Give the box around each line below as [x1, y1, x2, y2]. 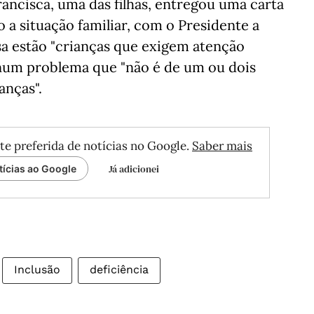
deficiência [90, 263, 149, 276]
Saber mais [192, 138, 252, 153]
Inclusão [14, 263, 60, 276]
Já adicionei [109, 162, 159, 176]
